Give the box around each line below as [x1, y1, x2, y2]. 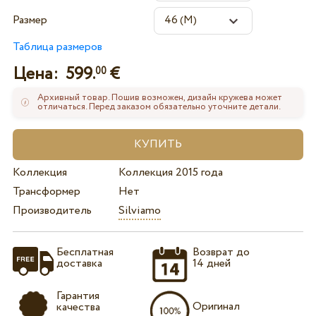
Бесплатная [56, 244, 114, 261]
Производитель [12, 202, 92, 219]
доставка [56, 255, 102, 272]
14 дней [193, 255, 231, 272]
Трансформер [12, 183, 80, 200]
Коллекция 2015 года [118, 164, 223, 181]
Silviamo [118, 202, 161, 219]
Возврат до [193, 244, 250, 261]
